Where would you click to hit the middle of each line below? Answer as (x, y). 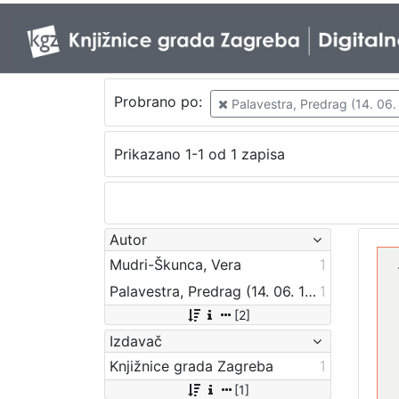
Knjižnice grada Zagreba (191, 366)
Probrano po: (160, 102)
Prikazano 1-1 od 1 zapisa (199, 155)
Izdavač (136, 341)
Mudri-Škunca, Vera (175, 264)
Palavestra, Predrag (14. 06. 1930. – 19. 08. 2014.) (310, 291)
